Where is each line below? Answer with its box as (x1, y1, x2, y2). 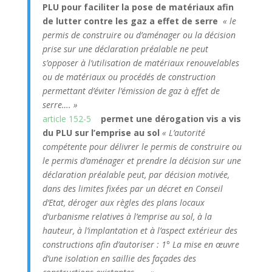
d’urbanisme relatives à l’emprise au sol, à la (42, 210, 212, 222)
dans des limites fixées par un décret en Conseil (42, 182, 223, 194)
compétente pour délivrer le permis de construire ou (42, 140, 242, 152)
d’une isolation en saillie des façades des (42, 252, 196, 264)
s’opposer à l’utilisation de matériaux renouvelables (42, 56, 239, 69)
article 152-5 (42, 112, 91, 124)
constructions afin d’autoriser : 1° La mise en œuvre (42, 238, 239, 250)
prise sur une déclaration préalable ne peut (42, 42, 208, 55)
